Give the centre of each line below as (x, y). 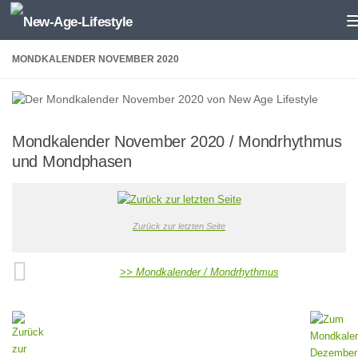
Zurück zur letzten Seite (179, 227)
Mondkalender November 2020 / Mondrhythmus (177, 141)
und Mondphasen (72, 161)
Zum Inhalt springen (77, 22)
